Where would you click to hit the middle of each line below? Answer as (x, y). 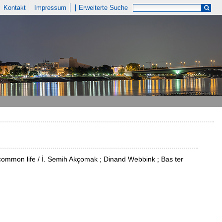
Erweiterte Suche (104, 8)
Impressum (51, 8)
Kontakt (14, 8)
